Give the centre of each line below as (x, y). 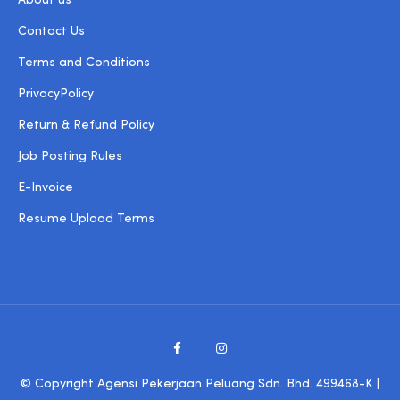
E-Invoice (46, 188)
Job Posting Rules (70, 157)
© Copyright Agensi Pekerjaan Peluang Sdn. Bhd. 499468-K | (200, 384)
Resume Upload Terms (86, 219)
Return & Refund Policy (86, 125)
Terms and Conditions (84, 63)
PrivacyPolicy (56, 94)
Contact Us (51, 32)
